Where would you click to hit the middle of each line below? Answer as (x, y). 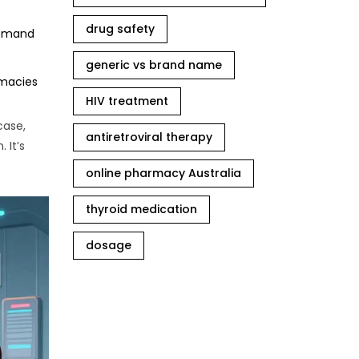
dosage (109, 245)
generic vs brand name (154, 65)
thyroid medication (141, 209)
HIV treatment (127, 101)
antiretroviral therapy (149, 137)
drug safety (120, 29)
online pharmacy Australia (163, 173)
